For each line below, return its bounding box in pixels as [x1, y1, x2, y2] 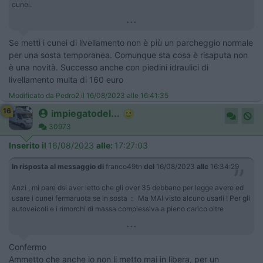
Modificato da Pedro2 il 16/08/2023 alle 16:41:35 [9, 90, 168, 100]
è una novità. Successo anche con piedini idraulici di [9, 62, 208, 72]
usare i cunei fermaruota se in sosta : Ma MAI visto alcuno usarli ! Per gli [12, 193, 250, 203]
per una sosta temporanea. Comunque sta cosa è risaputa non [9, 49, 248, 60]
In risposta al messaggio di [12, 161, 104, 171]
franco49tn [104, 161, 144, 171]
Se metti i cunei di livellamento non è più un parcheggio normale [9, 37, 253, 48]
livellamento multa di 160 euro [9, 74, 123, 85]
